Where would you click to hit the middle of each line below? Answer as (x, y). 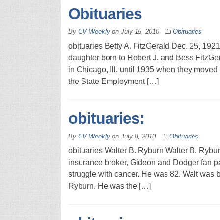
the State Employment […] (113, 81)
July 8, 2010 (138, 136)
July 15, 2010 (140, 31)
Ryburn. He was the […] (109, 186)
